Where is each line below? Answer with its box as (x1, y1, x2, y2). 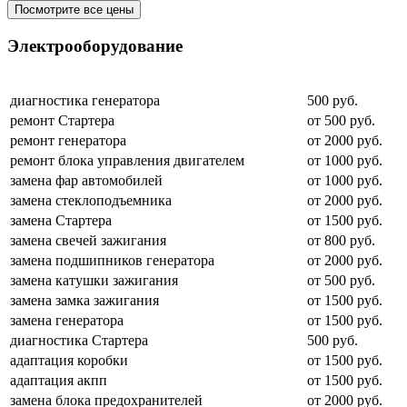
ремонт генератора (10, 132, 126, 148)
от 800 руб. (307, 232, 375, 248)
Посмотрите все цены (15, 3, 134, 17)
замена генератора (10, 312, 124, 328)
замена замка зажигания (10, 292, 159, 308)
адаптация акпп (10, 372, 107, 388)
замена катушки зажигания (10, 272, 178, 288)
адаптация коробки (10, 352, 128, 368)
